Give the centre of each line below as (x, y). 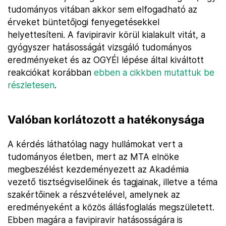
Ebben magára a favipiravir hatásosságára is (95, 220)
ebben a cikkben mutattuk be (154, 72)
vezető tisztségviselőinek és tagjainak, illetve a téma (112, 182)
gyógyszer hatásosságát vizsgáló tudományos (100, 47)
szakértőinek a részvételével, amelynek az (94, 194)
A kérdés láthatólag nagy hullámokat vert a (95, 144)
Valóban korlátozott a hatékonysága (106, 120)
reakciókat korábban (51, 72)
